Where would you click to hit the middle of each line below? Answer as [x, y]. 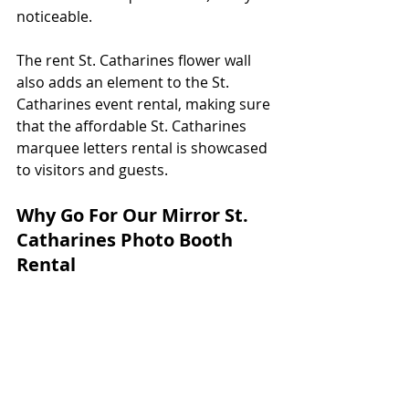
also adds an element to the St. [125, 82]
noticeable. [56, 16]
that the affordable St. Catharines [133, 126]
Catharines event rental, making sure [145, 104]
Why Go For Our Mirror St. [135, 215]
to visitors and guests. [96, 169]
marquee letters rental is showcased [144, 147]
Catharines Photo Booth [127, 239]
